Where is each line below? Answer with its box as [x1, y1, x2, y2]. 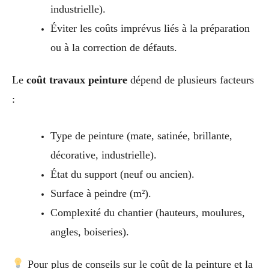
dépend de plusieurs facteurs [127, 73, 254, 86]
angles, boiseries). [50, 225, 129, 238]
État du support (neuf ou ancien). [50, 168, 195, 180]
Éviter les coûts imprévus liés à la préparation [50, 22, 250, 35]
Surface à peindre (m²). [50, 187, 151, 199]
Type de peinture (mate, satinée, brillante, [50, 129, 232, 142]
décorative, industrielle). [50, 148, 157, 161]
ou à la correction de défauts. [50, 41, 177, 54]
